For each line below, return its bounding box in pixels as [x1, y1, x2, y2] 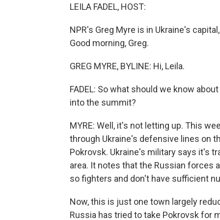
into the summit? [70, 97, 136, 108]
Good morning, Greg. [70, 38, 149, 48]
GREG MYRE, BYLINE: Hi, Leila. [70, 61, 185, 71]
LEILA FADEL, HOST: [70, 1, 146, 12]
